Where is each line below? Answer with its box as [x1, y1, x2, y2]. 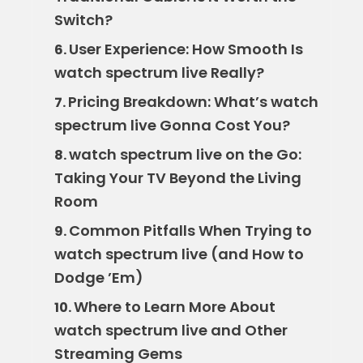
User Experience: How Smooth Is [68, 38, 303, 59]
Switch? [53, 9, 113, 30]
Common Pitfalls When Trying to [68, 220, 312, 241]
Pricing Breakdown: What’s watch [67, 91, 318, 112]
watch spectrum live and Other [53, 319, 288, 340]
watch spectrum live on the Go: [68, 143, 301, 164]
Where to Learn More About [73, 296, 275, 317]
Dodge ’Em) [53, 267, 143, 288]
